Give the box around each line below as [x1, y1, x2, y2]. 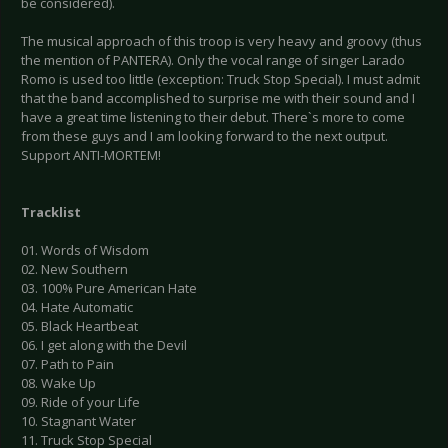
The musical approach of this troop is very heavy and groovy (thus [21, 32, 422, 51]
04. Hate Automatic [21, 298, 133, 317]
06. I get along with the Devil [21, 336, 187, 355]
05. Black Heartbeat [21, 317, 138, 336]
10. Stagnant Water [21, 412, 136, 431]
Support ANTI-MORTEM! [21, 146, 161, 165]
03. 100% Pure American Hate [21, 279, 197, 298]
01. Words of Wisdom [21, 241, 149, 260]
